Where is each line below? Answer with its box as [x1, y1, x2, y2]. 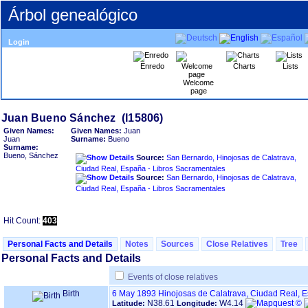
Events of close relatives [128, 272, 218, 282]
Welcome [183, 78, 214, 87]
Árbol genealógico [8, 5, 137, 24]
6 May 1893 [112, 289, 156, 298]
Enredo [140, 62, 164, 70]
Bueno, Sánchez [3, 151, 58, 159]
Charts [233, 62, 256, 70]
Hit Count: [3, 216, 43, 225]
